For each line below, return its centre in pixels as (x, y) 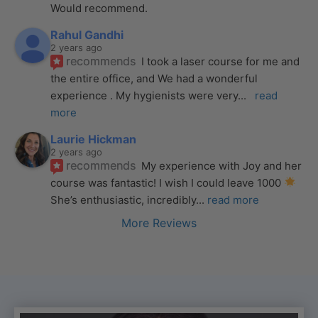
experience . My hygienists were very (144, 95)
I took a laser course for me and (221, 61)
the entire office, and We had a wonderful (154, 78)
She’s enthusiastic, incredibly (124, 199)
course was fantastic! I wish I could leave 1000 (168, 182)
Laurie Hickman (94, 139)
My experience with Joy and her (222, 165)
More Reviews (159, 223)
